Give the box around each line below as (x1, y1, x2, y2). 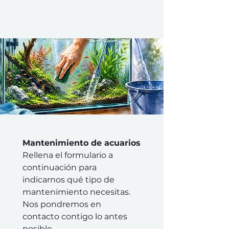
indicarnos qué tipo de (22, 175, 114, 185)
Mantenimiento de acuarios (22, 138, 141, 148)
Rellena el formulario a (22, 150, 113, 160)
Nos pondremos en (22, 199, 101, 209)
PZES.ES (58, 15, 106, 25)
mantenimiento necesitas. (22, 187, 130, 197)
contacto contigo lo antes (22, 212, 127, 221)
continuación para (22, 163, 97, 172)
